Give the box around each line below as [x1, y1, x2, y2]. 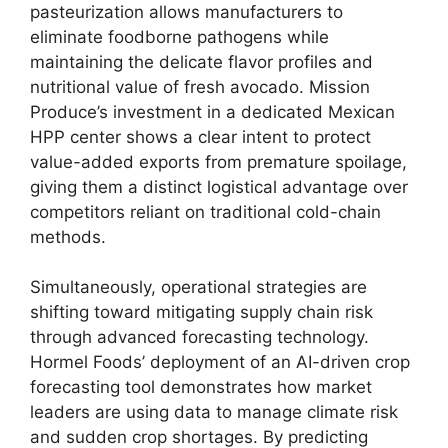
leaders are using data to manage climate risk [30, 402, 398, 422]
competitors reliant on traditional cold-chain [30, 201, 381, 222]
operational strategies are [156, 277, 367, 297]
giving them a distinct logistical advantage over [30, 176, 408, 197]
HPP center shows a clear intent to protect [30, 126, 371, 147]
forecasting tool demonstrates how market [30, 377, 372, 397]
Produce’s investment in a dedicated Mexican [30, 101, 395, 122]
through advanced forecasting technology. [30, 327, 369, 347]
